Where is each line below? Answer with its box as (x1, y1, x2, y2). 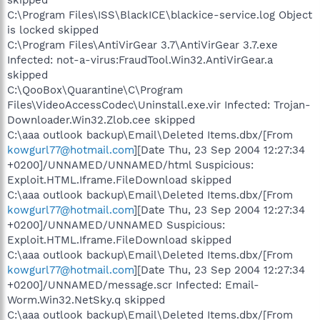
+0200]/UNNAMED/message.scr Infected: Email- (7, 278, 259, 291)
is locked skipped (7, 23, 99, 36)
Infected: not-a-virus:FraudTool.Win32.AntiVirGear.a (7, 53, 273, 66)
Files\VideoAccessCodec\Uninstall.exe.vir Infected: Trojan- (7, 98, 311, 111)
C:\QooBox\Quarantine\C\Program (7, 83, 183, 96)
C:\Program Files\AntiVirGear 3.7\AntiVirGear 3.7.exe (7, 38, 278, 51)
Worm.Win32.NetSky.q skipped (7, 293, 165, 306)
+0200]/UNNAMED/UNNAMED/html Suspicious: (7, 158, 254, 171)
